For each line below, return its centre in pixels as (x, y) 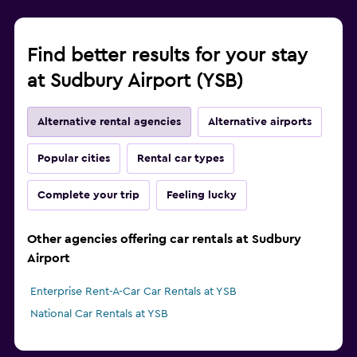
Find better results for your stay (167, 56)
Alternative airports (260, 122)
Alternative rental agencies (109, 122)
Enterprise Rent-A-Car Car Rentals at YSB (133, 292)
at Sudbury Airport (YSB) (135, 82)
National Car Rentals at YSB (99, 314)
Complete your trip (88, 196)
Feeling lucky (202, 196)
